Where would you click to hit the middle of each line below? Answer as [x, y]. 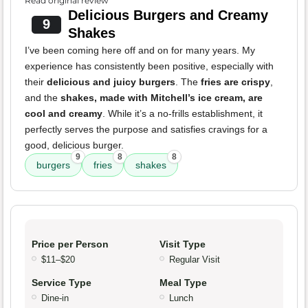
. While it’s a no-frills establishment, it [183, 114]
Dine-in [55, 298]
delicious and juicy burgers [111, 82]
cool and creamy [64, 114]
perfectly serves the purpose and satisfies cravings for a [146, 130]
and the [43, 98]
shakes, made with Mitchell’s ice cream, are [162, 98]
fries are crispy [235, 82]
